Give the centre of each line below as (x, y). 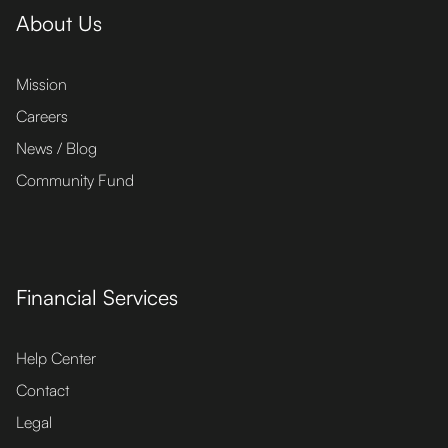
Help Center (56, 358)
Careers (42, 116)
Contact (42, 390)
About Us (59, 23)
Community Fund (75, 180)
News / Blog (56, 148)
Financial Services (97, 297)
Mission (41, 84)
